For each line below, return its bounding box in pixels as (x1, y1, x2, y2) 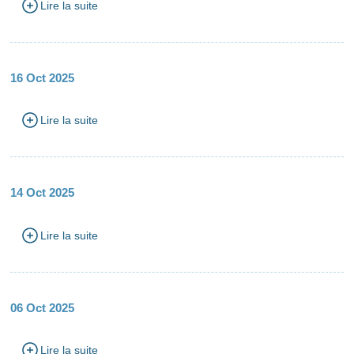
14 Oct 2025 (10, 186, 75, 200)
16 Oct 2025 (10, 70, 75, 85)
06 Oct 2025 (10, 300, 75, 314)
